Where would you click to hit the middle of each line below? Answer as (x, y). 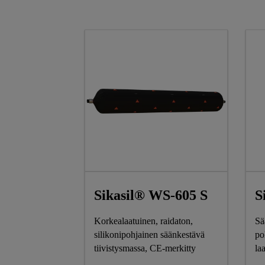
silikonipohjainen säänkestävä (149, 235)
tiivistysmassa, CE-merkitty (145, 248)
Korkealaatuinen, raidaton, (143, 221)
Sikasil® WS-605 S (151, 195)
